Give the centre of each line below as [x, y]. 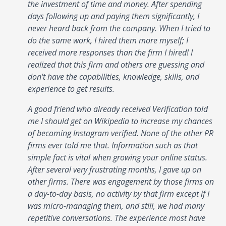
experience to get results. [71, 89]
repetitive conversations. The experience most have [117, 218]
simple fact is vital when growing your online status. [118, 157]
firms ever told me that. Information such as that [113, 145]
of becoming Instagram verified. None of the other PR [121, 133]
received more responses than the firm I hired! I [110, 52]
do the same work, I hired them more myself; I [108, 40]
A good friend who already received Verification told [118, 109]
